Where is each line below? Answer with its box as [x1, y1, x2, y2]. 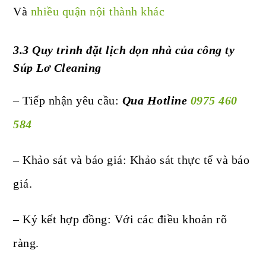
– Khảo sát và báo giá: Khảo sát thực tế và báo [13, 153, 250, 167]
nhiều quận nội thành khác [30, 5, 165, 18]
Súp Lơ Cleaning [13, 61, 102, 75]
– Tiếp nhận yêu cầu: [13, 94, 122, 107]
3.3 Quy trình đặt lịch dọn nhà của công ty [13, 43, 235, 57]
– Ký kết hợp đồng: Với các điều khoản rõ [13, 213, 227, 226]
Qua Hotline [122, 94, 191, 107]
